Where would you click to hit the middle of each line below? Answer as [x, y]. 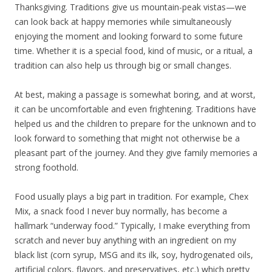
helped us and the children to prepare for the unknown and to [135, 123]
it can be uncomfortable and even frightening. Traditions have [135, 109]
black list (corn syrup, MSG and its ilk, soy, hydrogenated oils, [134, 254]
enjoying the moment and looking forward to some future [129, 36]
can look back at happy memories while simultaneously [123, 21]
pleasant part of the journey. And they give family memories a [136, 152]
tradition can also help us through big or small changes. [123, 65]
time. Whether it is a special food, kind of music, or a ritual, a [134, 50]
